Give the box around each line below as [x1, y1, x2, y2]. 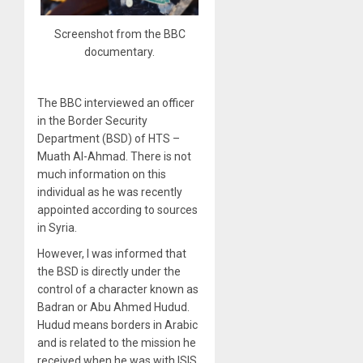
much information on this [37, 167, 166, 181]
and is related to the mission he [37, 335, 196, 349]
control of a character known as [37, 282, 199, 296]
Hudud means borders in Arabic [37, 318, 198, 331]
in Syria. [37, 220, 77, 234]
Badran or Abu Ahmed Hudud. [37, 300, 190, 314]
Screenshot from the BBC [53, 27, 186, 41]
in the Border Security [37, 113, 147, 127]
